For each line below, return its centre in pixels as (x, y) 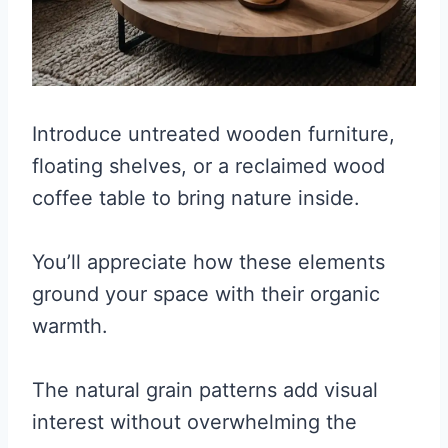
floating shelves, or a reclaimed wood (208, 166)
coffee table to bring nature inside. (196, 198)
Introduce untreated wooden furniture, (213, 134)
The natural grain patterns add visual (205, 390)
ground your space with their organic (206, 294)
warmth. (70, 326)
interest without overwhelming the (194, 422)
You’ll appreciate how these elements (208, 262)
